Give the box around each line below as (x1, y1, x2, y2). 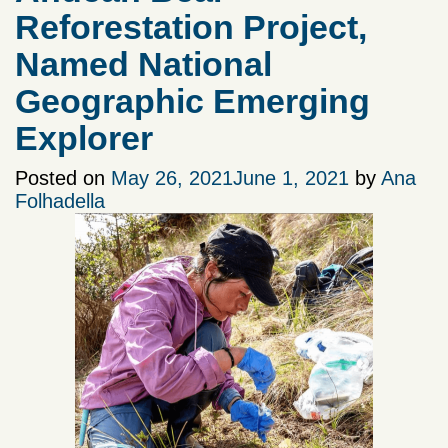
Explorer (15, 119, 153, 158)
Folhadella (15, 190, 105, 213)
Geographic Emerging (15, 82, 370, 121)
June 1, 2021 (233, 167, 349, 190)
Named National (15, 45, 272, 84)
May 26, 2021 (111, 167, 233, 190)
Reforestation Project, (15, 8, 367, 47)
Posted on (15, 167, 111, 190)
